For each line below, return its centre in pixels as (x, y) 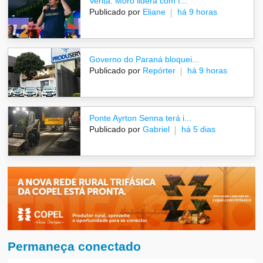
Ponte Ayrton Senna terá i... (141, 118)
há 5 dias (199, 129)
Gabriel (155, 129)
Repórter (158, 71)
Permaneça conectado (75, 247)
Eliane (153, 12)
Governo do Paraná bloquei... (144, 60)
